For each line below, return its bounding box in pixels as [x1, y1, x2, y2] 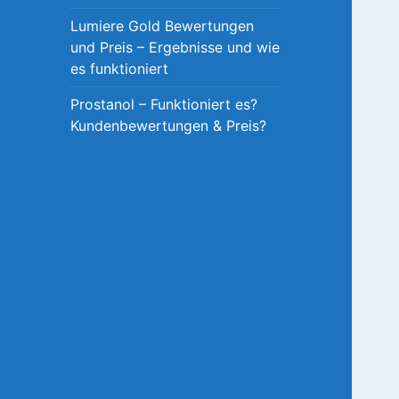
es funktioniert [70, 60, 169, 78]
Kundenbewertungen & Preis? [70, 117, 267, 135]
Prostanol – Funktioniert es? [70, 95, 258, 114]
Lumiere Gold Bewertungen [70, 17, 255, 36]
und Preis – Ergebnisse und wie [70, 38, 281, 57]
